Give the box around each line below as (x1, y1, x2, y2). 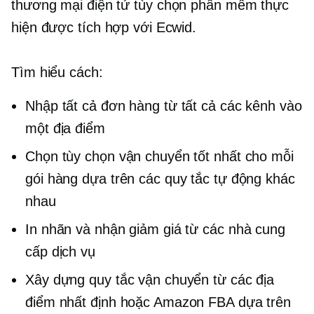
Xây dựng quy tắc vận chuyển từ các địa (25, 272, 275, 288)
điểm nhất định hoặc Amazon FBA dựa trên (25, 294, 292, 310)
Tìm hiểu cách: (11, 64, 103, 81)
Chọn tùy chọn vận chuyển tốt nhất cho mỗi (25, 149, 294, 165)
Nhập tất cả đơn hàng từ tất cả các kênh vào (25, 98, 302, 114)
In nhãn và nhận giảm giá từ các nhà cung (25, 221, 285, 238)
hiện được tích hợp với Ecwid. (11, 20, 197, 36)
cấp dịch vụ (25, 244, 95, 260)
